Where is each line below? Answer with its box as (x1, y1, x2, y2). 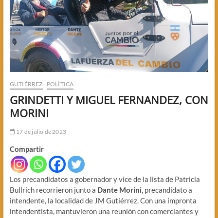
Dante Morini (97, 185, 142, 194)
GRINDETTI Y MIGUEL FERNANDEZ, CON (9, 92, 208, 107)
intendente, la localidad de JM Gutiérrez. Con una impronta (9, 196, 197, 205)
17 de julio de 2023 (15, 127, 66, 135)
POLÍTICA (46, 80, 74, 88)
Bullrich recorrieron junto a (9, 185, 97, 194)
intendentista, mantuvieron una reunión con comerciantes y (9, 206, 199, 216)
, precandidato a (141, 185, 192, 194)
